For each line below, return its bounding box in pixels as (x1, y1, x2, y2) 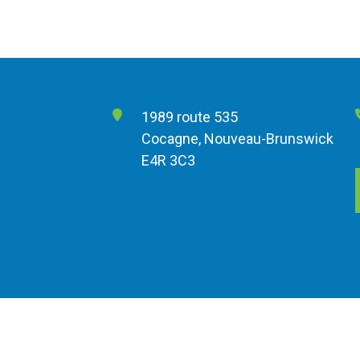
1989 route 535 (141, 108, 238, 126)
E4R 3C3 (141, 152, 195, 170)
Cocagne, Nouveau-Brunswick (141, 130, 333, 148)
